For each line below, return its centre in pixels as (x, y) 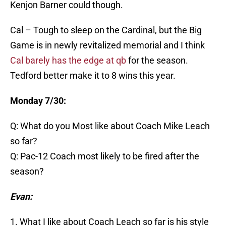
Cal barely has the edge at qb (68, 61)
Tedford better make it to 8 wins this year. (93, 76)
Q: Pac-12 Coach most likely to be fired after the (105, 156)
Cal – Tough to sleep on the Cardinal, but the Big (106, 30)
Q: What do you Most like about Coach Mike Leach (110, 126)
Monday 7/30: (38, 101)
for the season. (157, 61)
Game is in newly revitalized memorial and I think (107, 45)
